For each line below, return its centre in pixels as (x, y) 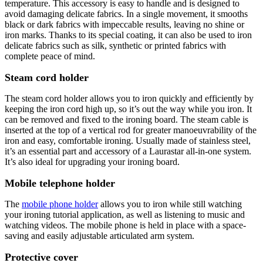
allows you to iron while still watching (170, 204)
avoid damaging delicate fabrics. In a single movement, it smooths (126, 14)
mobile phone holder (60, 204)
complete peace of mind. (50, 56)
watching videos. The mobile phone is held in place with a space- (125, 225)
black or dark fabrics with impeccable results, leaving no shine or (124, 24)
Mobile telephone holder (60, 183)
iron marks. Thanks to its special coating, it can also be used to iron (128, 35)
